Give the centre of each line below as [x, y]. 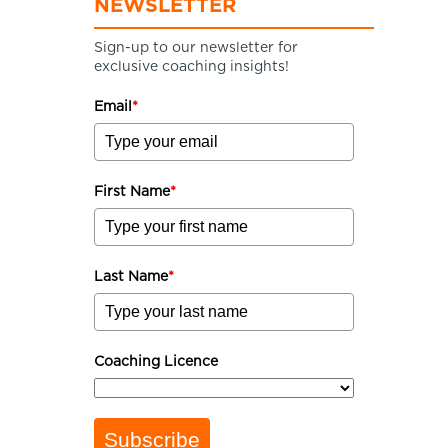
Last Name [131, 277]
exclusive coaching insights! [191, 67]
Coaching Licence [156, 362]
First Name [132, 192]
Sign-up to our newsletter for [196, 48]
